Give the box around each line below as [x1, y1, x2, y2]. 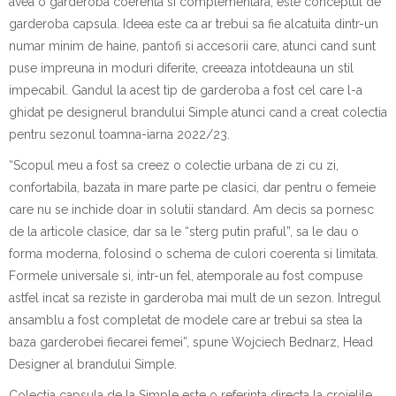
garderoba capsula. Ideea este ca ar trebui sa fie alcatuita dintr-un [9, 17, 378, 31]
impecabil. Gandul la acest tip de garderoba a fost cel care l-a [9, 83, 362, 97]
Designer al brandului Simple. [9, 357, 177, 371]
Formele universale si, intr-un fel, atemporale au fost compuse [9, 269, 362, 283]
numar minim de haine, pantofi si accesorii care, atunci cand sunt [9, 39, 376, 53]
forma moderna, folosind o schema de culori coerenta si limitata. [9, 247, 378, 261]
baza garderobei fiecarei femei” [9, 335, 187, 349]
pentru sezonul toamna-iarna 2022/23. [9, 127, 230, 141]
